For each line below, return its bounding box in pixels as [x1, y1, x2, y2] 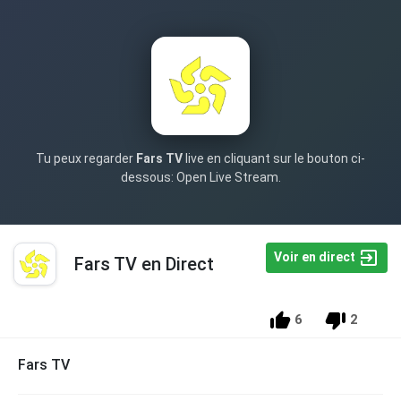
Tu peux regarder [36, 151, 136, 166]
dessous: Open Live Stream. [120, 170, 281, 184]
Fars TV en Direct [74, 253, 214, 275]
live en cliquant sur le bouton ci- [183, 151, 365, 166]
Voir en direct [274, 249, 358, 264]
